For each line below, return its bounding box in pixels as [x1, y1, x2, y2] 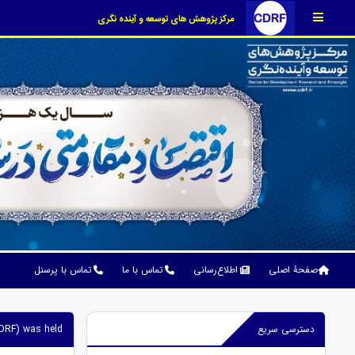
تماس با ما [122, 262, 163, 278]
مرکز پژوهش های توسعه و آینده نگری [97, 11, 235, 27]
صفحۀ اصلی [268, 262, 318, 278]
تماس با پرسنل [33, 262, 92, 278]
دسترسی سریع [258, 321, 315, 337]
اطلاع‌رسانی [193, 262, 239, 278]
